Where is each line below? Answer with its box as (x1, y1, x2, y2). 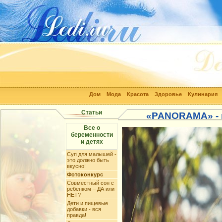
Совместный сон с (67, 180, 114, 186)
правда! (67, 212, 86, 218)
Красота (127, 91, 149, 97)
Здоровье (155, 91, 182, 97)
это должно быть (67, 157, 109, 163)
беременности (70, 131, 113, 138)
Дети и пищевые (67, 200, 108, 206)
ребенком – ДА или (67, 186, 114, 192)
